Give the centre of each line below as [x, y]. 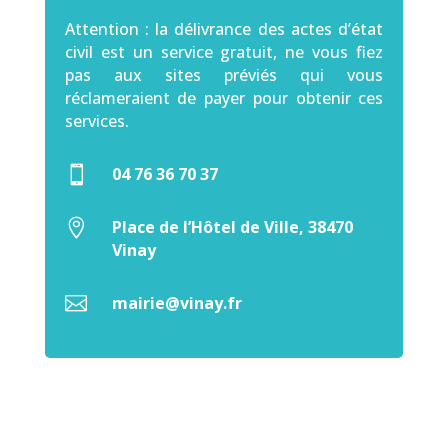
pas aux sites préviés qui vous [224, 75]
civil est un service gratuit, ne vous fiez [224, 52]
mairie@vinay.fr [176, 303]
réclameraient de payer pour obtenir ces [224, 98]
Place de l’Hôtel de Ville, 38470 [232, 227]
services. [96, 121]
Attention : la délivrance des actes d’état [224, 29]
